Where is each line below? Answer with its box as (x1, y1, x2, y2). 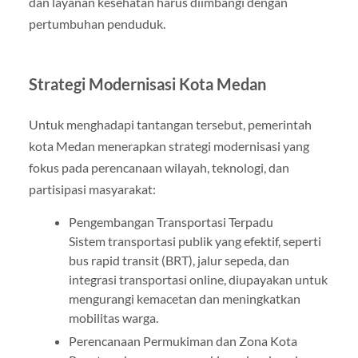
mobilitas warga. (68, 309, 158, 325)
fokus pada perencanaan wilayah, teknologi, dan (28, 159, 289, 175)
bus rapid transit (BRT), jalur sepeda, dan (68, 252, 289, 268)
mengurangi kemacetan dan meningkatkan (68, 290, 300, 306)
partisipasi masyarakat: (28, 181, 156, 197)
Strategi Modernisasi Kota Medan (28, 74, 266, 93)
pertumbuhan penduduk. (28, 15, 165, 31)
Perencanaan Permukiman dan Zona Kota (68, 332, 297, 348)
